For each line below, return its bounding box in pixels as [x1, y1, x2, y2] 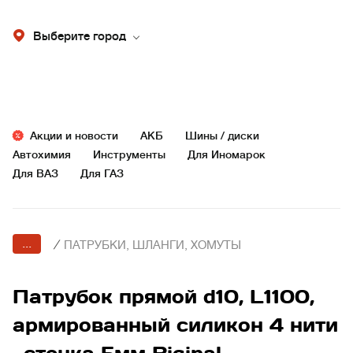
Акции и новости [30, 129, 118, 142]
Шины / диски [185, 129, 259, 142]
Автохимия [13, 148, 71, 161]
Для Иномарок [188, 148, 266, 161]
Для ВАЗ [13, 167, 58, 180]
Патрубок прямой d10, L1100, [13, 284, 314, 309]
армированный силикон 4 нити [13, 313, 338, 337]
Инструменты [93, 148, 165, 161]
